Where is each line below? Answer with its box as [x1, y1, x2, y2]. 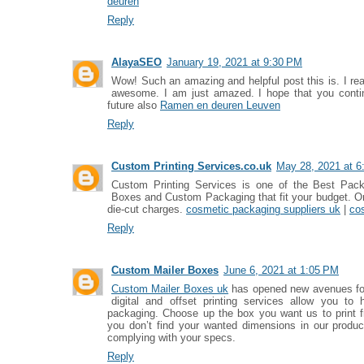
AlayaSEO [111, 56, 162, 68]
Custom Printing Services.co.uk [111, 160, 271, 172]
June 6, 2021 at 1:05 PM [223, 264, 339, 276]
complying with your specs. [107, 331, 236, 344]
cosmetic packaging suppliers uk [186, 203, 340, 215]
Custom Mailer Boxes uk [111, 283, 229, 295]
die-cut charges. [107, 203, 186, 215]
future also [107, 99, 160, 111]
